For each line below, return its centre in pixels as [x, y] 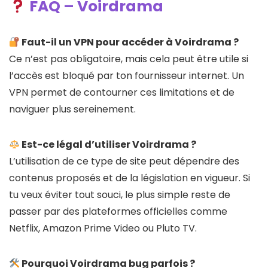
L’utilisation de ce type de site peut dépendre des [124, 162]
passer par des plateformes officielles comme [118, 212]
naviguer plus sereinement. [72, 109]
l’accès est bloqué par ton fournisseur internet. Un [127, 76]
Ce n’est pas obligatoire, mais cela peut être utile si [129, 59]
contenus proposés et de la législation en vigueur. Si [130, 178]
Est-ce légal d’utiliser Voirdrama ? [108, 145]
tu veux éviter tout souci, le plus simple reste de [120, 195]
